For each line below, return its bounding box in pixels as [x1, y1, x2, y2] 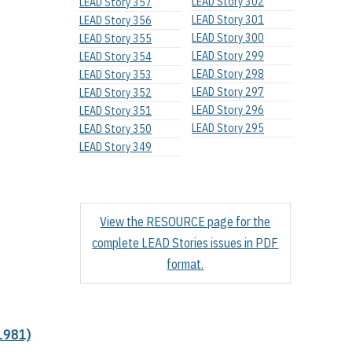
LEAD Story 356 [79, 13, 152, 28]
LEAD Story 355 [79, 31, 152, 46]
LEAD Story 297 [191, 85, 264, 100]
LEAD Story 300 [191, 31, 264, 46]
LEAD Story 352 [79, 86, 152, 101]
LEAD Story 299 [191, 49, 264, 64]
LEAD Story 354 [79, 49, 152, 64]
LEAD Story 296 [191, 103, 264, 118]
